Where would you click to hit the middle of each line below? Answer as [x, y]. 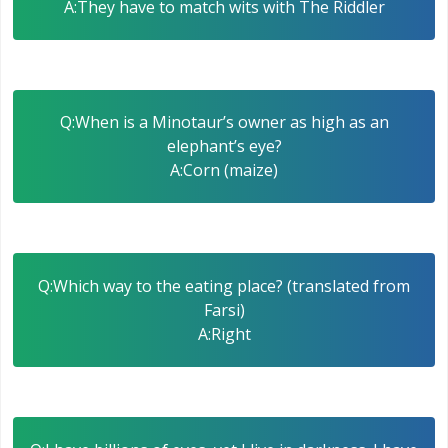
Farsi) [224, 310]
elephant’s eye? [224, 146]
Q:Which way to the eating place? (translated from [224, 286]
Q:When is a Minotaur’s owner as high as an [224, 122]
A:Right [224, 334]
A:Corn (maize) [224, 170]
